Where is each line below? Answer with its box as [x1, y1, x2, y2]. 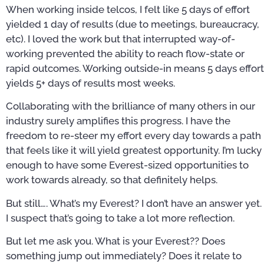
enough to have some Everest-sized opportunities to [6, 159, 249, 171]
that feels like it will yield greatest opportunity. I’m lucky [6, 144, 262, 157]
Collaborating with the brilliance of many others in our [6, 100, 255, 113]
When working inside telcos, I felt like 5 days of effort [6, 3, 250, 15]
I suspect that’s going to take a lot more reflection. [6, 212, 235, 224]
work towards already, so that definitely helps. [6, 174, 217, 186]
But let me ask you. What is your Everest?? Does [6, 235, 225, 247]
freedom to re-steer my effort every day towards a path [6, 130, 261, 142]
